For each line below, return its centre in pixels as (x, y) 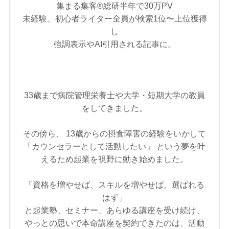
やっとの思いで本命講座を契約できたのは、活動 (114, 223)
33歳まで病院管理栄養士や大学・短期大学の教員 (114, 95)
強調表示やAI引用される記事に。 (114, 44)
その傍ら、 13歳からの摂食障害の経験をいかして (114, 134)
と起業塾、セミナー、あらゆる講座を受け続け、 (114, 210)
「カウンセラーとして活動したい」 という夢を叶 (114, 146)
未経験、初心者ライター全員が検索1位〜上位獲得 (114, 19)
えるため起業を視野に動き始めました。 (114, 159)
